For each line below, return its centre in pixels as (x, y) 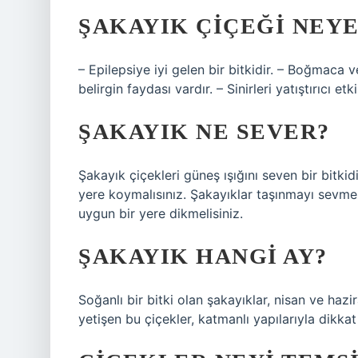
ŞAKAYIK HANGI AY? (203, 256)
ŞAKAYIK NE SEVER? (204, 131)
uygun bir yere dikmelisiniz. (161, 213)
